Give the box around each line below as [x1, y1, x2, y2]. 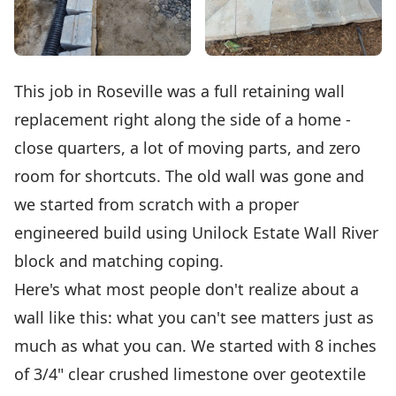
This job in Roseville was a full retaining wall [14, 80, 345, 103]
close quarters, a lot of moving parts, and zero [14, 137, 361, 159]
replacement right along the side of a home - [14, 109, 351, 131]
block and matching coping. [14, 250, 224, 272]
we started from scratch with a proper [14, 194, 299, 216]
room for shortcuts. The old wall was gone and [14, 165, 364, 187]
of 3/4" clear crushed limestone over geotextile [14, 363, 366, 385]
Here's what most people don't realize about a [14, 278, 359, 301]
